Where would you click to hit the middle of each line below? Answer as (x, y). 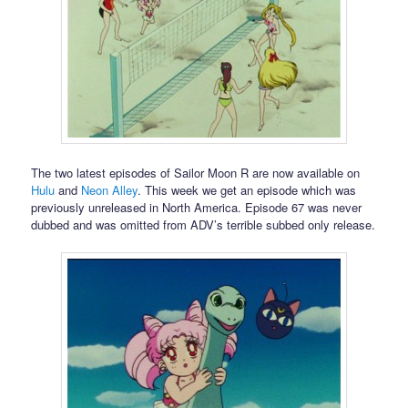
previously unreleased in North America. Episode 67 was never (197, 207)
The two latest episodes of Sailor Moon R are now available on (196, 172)
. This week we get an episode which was (247, 189)
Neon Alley (110, 189)
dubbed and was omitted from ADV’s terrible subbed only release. (204, 224)
